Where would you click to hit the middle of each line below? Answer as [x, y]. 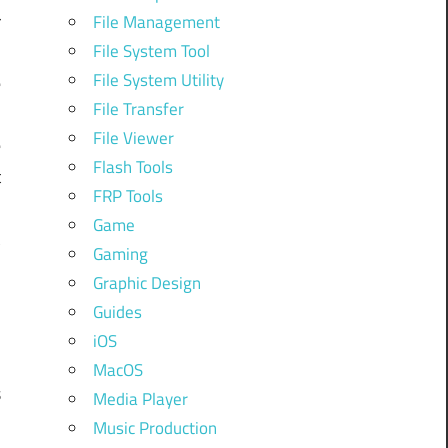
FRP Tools [127, 195]
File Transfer [138, 108]
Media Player [140, 398]
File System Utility [158, 79]
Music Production [154, 427]
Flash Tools [132, 166]
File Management [156, 21]
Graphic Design [146, 282]
